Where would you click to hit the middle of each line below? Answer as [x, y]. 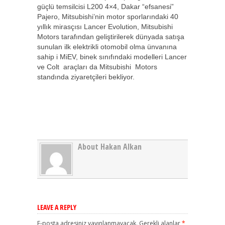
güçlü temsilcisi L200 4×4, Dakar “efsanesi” [105, 7]
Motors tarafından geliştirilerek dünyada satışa [111, 37]
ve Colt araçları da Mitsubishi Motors [97, 67]
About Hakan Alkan [109, 146]
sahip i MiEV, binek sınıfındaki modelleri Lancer [112, 57]
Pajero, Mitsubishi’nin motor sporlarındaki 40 [108, 17]
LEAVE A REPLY [57, 207]
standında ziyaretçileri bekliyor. [86, 77]
